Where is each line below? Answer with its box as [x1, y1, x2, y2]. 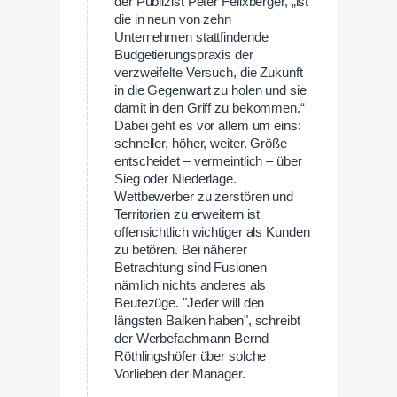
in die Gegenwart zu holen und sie [114, 82, 307, 97]
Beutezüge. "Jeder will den [114, 295, 265, 310]
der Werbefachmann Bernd [114, 331, 269, 346]
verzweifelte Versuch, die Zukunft [114, 65, 303, 80]
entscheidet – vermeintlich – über [114, 153, 302, 168]
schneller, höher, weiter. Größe [114, 136, 287, 151]
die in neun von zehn [114, 12, 232, 27]
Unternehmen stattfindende [114, 29, 269, 44]
